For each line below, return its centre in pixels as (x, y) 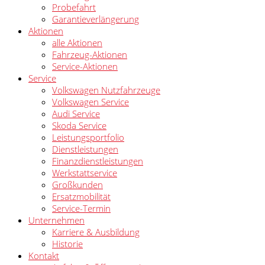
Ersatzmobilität (81, 196)
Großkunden (77, 185)
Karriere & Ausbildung (96, 232)
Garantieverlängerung (96, 19)
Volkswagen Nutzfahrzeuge (106, 90)
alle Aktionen (77, 43)
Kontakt (44, 256)
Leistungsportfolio (88, 137)
